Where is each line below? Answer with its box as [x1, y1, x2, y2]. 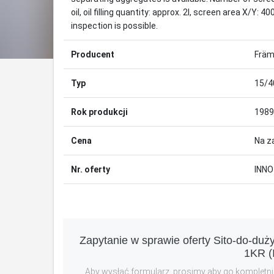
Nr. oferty [71, 165, 110, 175]
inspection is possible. [71, 21, 158, 31]
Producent [71, 50, 114, 60]
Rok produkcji [71, 107, 128, 117]
